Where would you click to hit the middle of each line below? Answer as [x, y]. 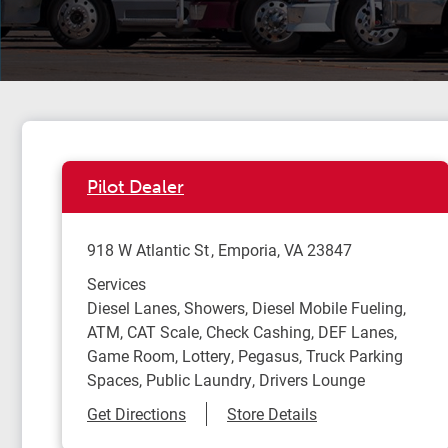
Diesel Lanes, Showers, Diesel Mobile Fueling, [246, 307]
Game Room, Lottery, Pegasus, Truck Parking [245, 355]
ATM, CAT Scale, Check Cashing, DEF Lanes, [242, 331]
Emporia [247, 249]
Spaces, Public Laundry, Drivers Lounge [226, 379]
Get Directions [136, 413]
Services [116, 283]
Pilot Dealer [135, 187]
